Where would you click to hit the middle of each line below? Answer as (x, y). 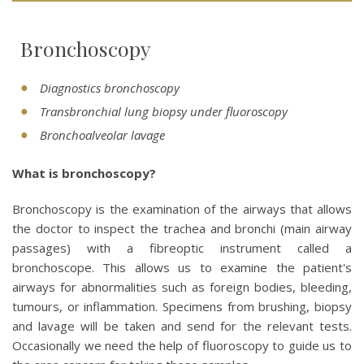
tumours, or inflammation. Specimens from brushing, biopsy (182, 306)
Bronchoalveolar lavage (102, 135)
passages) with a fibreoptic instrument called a (182, 248)
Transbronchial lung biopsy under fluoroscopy (164, 111)
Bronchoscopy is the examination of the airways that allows (182, 209)
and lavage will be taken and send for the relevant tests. (182, 326)
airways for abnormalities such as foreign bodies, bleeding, (182, 287)
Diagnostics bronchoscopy (110, 88)
